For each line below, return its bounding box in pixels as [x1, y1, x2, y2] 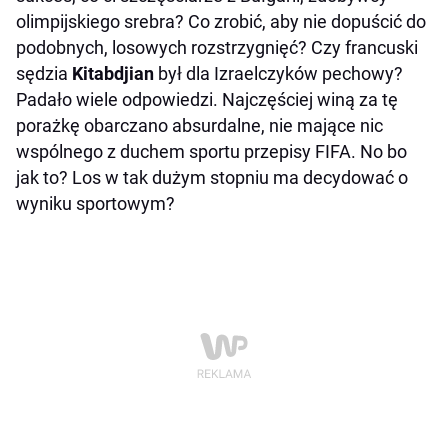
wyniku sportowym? [16, 192, 175, 214]
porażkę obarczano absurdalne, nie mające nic [16, 114, 383, 136]
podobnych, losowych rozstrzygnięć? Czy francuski [16, 36, 418, 58]
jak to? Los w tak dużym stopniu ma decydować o [16, 166, 408, 188]
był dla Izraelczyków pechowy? [154, 62, 403, 84]
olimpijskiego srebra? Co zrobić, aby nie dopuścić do [16, 10, 426, 32]
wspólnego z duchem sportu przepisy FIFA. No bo [16, 140, 407, 162]
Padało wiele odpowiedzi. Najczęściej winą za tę [16, 88, 398, 110]
